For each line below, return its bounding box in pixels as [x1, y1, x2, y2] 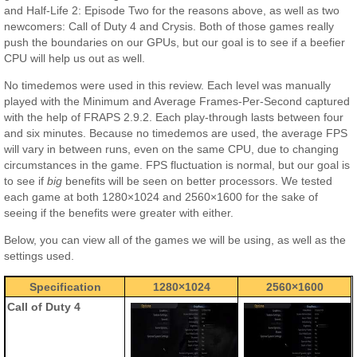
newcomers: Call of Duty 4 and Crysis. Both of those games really [4, 19, 335, 33]
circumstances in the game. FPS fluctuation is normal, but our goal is [4, 159, 351, 172]
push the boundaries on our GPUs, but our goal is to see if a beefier [4, 35, 346, 49]
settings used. [4, 249, 75, 263]
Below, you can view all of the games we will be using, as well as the [4, 233, 347, 247]
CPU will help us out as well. [4, 51, 146, 65]
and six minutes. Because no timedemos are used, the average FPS [4, 127, 348, 140]
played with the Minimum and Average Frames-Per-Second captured [4, 95, 351, 108]
